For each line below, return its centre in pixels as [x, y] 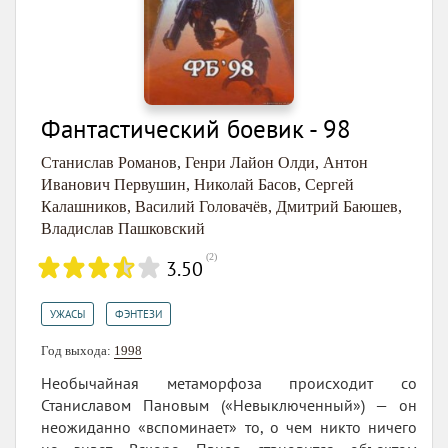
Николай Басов [245, 184]
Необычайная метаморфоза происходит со [229, 382]
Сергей [329, 184]
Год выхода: [77, 350]
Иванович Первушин [113, 184]
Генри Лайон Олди [250, 162]
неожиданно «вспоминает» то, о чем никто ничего [229, 426]
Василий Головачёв [201, 206]
